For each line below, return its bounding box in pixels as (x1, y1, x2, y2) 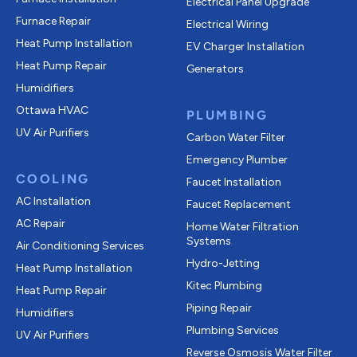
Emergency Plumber (186, 152, 288, 167)
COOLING (16, 171, 90, 186)
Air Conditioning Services (16, 238, 144, 253)
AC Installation (16, 194, 91, 208)
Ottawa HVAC (16, 103, 88, 117)
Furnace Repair (16, 14, 91, 28)
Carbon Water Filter (186, 130, 285, 144)
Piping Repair (186, 300, 252, 315)
